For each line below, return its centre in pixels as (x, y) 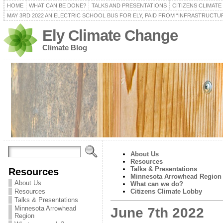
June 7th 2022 (157, 213)
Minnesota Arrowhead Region (176, 176)
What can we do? (157, 184)
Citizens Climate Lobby (166, 191)
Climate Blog (64, 48)
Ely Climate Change (110, 36)
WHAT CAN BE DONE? (57, 5)
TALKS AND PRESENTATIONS (129, 5)
